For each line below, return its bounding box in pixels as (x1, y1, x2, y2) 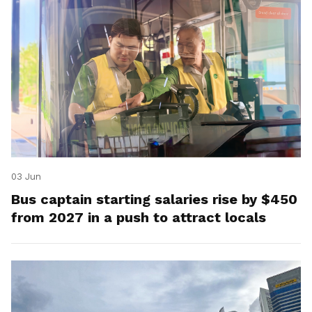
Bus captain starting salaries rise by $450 (11, 191, 297, 208)
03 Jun (11, 171, 41, 182)
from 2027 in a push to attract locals (11, 209, 266, 226)
